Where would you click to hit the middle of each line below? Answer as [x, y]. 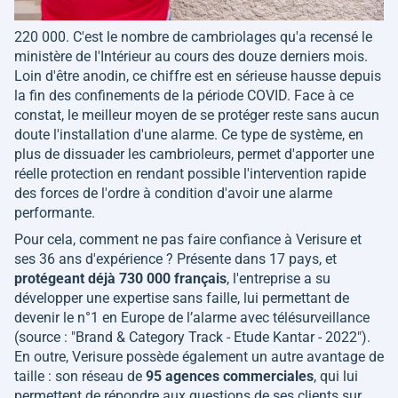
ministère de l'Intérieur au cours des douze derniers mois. [191, 57]
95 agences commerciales [230, 377]
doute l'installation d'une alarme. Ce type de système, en [189, 135]
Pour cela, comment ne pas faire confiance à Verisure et [188, 240]
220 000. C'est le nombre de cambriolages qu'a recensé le [193, 37]
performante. [56, 213]
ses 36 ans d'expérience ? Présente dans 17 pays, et [175, 259]
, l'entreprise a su [279, 279]
